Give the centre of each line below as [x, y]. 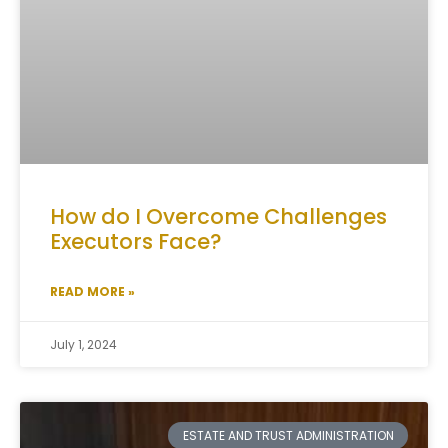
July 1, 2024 [83, 345]
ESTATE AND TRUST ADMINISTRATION [288, 435]
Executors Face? [136, 242]
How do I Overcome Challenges [218, 217]
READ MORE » [92, 292]
